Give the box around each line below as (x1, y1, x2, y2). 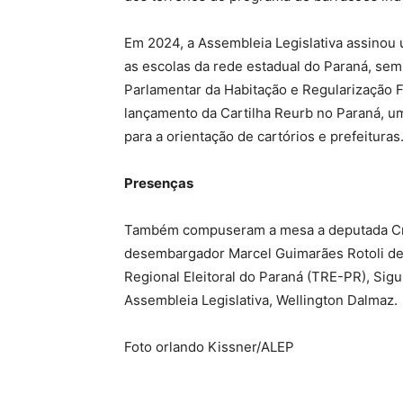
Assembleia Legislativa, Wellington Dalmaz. (124, 291, 398, 309)
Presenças (124, 175, 193, 193)
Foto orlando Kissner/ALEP (124, 338, 294, 356)
